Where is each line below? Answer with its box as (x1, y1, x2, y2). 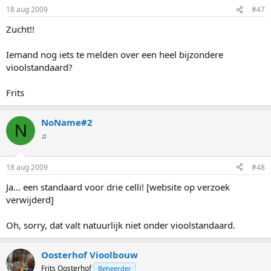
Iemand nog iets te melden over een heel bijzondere (6, 48, 223, 60)
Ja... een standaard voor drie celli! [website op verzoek (6, 180, 230, 193)
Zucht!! (6, 23, 34, 35)
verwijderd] (6, 193, 54, 206)
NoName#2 (41, 116, 93, 128)
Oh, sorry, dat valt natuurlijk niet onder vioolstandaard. (6, 218, 235, 231)
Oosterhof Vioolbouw (41, 248, 138, 261)
